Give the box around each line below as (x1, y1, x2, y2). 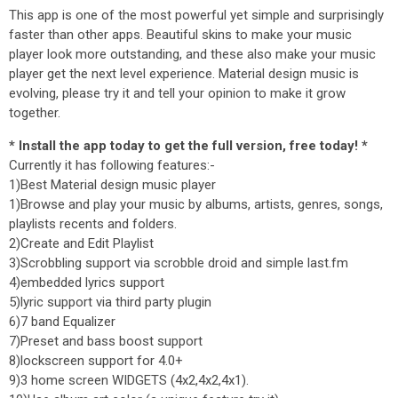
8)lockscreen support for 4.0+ (9, 353, 183, 369)
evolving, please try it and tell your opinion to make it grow (9, 85, 346, 101)
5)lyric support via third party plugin (9, 294, 211, 310)
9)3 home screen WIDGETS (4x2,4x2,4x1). (9, 372, 249, 388)
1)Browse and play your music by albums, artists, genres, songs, (9, 196, 383, 212)
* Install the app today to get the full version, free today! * (9, 138, 368, 154)
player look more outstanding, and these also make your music (9, 46, 376, 62)
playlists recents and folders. (9, 216, 177, 232)
